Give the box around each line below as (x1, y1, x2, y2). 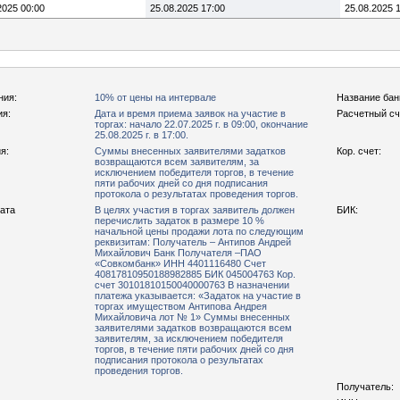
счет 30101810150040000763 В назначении (95, 279, 289, 290)
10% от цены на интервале (95, 92, 216, 103)
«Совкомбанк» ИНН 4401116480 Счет (95, 258, 266, 269)
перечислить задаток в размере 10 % (95, 215, 264, 226)
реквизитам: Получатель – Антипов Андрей (95, 237, 291, 247)
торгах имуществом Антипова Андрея (95, 301, 267, 312)
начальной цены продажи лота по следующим (95, 226, 304, 237)
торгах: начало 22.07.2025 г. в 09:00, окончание (95, 119, 308, 129)
